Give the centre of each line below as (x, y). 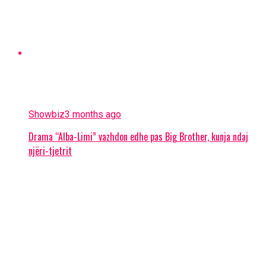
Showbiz (47, 114)
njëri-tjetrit (50, 151)
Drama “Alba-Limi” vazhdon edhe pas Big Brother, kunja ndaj (138, 136)
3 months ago (93, 114)
